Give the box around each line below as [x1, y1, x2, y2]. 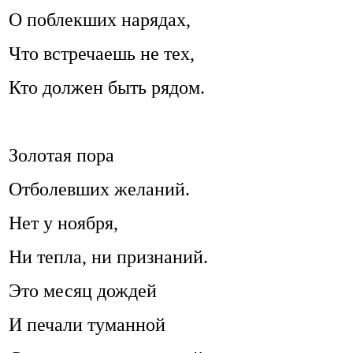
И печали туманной [9, 314, 165, 336]
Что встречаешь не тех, [9, 43, 195, 65]
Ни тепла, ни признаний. [9, 247, 208, 268]
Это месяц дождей [9, 281, 157, 302]
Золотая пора [9, 145, 114, 166]
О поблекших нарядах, [9, 9, 191, 31]
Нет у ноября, [9, 213, 118, 234]
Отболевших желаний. [9, 179, 190, 200]
